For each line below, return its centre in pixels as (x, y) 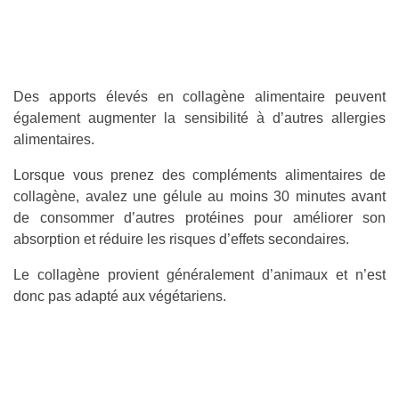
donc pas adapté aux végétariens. (120, 296)
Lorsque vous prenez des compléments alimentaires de (199, 175)
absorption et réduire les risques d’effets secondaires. (181, 239)
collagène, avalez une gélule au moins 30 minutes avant (199, 196)
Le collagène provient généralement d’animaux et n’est (199, 274)
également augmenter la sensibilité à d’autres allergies (199, 118)
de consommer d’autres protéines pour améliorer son (199, 217)
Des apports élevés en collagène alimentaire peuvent (199, 96)
